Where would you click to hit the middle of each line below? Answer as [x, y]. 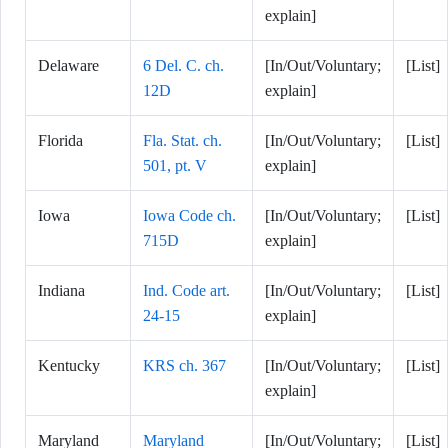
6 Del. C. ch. [183, 65]
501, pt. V [175, 165]
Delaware [68, 65]
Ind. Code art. [186, 290]
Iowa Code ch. [189, 215]
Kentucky [69, 365]
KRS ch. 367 [184, 365]
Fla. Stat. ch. [182, 140]
